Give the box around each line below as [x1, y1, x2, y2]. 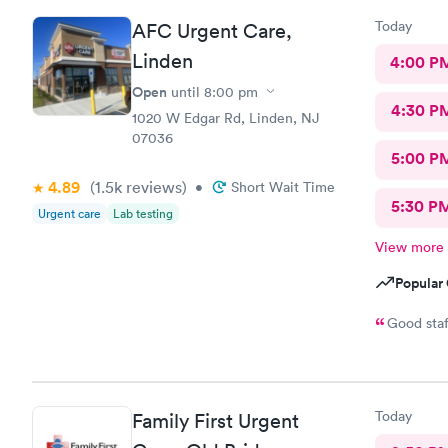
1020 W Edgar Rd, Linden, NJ [132, 108, 319, 127]
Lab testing [113, 204, 173, 222]
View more [374, 237, 444, 256]
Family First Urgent [132, 409, 299, 433]
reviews [122, 176, 182, 197]
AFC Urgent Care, [132, 18, 292, 43]
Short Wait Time [231, 177, 335, 196]
